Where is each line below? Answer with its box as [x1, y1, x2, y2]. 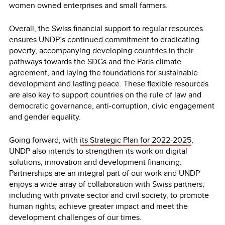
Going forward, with [9, 134, 80, 146]
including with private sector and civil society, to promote [9, 189, 209, 201]
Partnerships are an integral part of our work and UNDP [9, 167, 200, 179]
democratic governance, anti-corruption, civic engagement [9, 99, 214, 111]
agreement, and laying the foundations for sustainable [9, 66, 198, 78]
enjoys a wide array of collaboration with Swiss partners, [9, 178, 204, 190]
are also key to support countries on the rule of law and [9, 88, 201, 100]
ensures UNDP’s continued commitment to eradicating [9, 33, 199, 45]
